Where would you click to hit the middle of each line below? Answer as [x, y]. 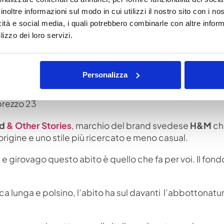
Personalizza [105, 74]
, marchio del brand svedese [131, 125]
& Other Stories [39, 125]
